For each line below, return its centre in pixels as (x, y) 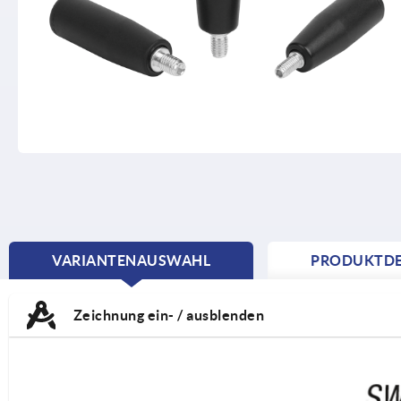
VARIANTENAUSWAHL (131, 260)
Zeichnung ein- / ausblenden (167, 315)
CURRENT (165, 279)
